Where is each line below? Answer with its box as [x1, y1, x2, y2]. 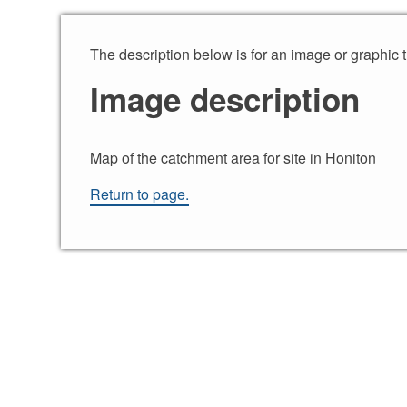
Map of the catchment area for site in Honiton [90, 147, 377, 168]
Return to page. [90, 184, 190, 204]
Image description [90, 76, 361, 122]
